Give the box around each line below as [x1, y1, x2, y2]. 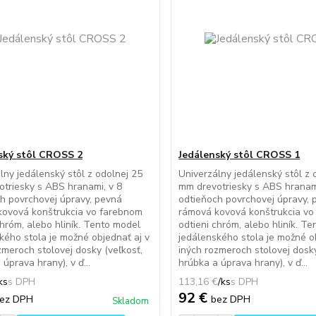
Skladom [112, 295, 150, 308]
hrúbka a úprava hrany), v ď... [178, 256, 308, 269]
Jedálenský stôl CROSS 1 [178, 148, 300, 162]
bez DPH [211, 292, 251, 306]
